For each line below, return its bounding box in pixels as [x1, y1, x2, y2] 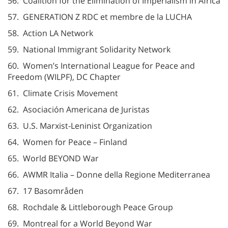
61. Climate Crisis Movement [8, 87, 118, 99]
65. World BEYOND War [8, 152, 99, 164]
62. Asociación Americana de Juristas [8, 103, 150, 115]
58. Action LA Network [8, 27, 93, 39]
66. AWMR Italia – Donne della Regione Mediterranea [8, 168, 210, 180]
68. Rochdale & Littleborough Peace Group [8, 201, 173, 213]
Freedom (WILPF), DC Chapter [8, 71, 121, 82]
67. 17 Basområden [8, 185, 83, 196]
